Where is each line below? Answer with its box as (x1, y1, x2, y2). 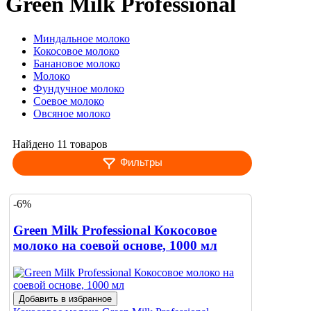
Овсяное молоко (33, 107, 110, 119)
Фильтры (119, 155, 162, 168)
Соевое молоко (33, 94, 104, 107)
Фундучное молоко (33, 82, 124, 94)
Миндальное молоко (33, 32, 130, 44)
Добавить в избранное (19, 294, 112, 305)
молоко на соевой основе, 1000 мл (13, 238, 217, 253)
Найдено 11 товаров (12, 137, 108, 150)
